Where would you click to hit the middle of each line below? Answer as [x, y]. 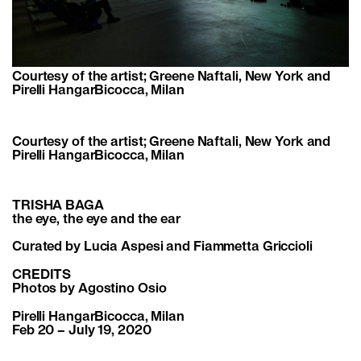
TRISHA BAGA [58, 205]
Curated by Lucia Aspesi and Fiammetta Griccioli [162, 247]
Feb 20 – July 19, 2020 [83, 331]
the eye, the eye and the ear [96, 219]
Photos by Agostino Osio [89, 289]
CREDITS [42, 276]
